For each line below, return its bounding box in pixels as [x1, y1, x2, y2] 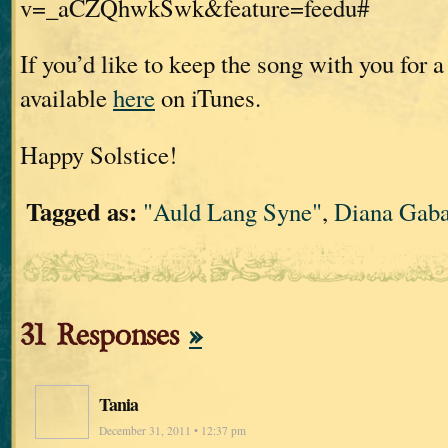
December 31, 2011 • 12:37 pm [99, 423, 246, 439]
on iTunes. [155, 81, 261, 115]
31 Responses [20, 317, 189, 355]
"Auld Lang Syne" [143, 194, 322, 228]
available [20, 81, 113, 115]
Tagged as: [26, 192, 137, 229]
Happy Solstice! [20, 137, 177, 171]
